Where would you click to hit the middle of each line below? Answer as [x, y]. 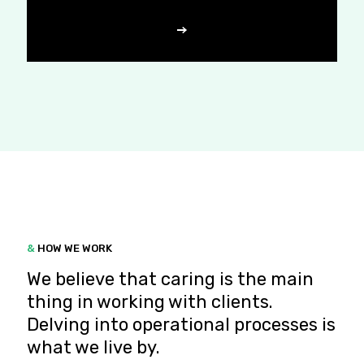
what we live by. [93, 347]
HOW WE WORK [74, 248]
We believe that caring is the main [170, 279]
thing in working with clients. [150, 301]
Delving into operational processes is [181, 324]
